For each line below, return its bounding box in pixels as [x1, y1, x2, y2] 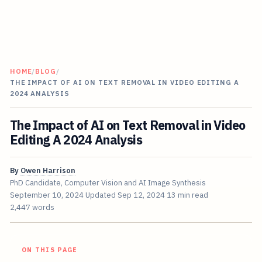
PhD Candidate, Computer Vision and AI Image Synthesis [9, 178, 206, 188]
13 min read [166, 190, 208, 201]
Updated [85, 190, 118, 201]
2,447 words [9, 202, 54, 213]
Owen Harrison [20, 166, 75, 176]
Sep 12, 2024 [117, 190, 165, 201]
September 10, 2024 [9, 190, 84, 201]
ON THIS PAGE [21, 246, 78, 254]
